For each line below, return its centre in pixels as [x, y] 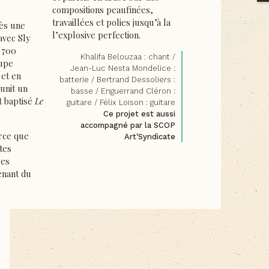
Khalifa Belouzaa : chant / [128, 57]
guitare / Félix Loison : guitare [121, 103]
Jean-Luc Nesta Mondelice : [122, 68]
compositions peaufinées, [102, 10]
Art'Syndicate [150, 137]
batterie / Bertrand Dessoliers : [117, 80]
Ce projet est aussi [139, 114]
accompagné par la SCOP [128, 125]
